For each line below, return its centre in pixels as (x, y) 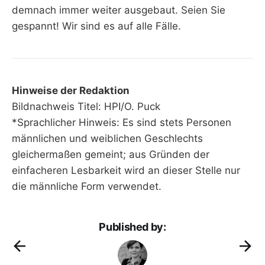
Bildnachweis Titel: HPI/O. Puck (86, 107)
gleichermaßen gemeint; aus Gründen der (111, 155)
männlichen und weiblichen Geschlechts (107, 139)
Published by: (132, 227)
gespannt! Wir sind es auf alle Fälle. (96, 26)
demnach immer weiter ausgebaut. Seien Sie (119, 10)
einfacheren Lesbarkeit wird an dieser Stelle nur (126, 171)
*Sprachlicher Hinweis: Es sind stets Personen (122, 123)
